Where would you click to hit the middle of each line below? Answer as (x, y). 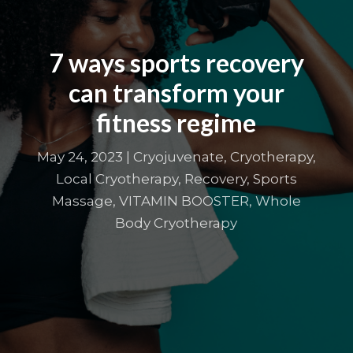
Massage (82, 201)
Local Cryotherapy (117, 178)
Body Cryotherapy (176, 223)
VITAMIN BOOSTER (184, 201)
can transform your (176, 92)
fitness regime (176, 122)
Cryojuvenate (178, 156)
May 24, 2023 (80, 156)
